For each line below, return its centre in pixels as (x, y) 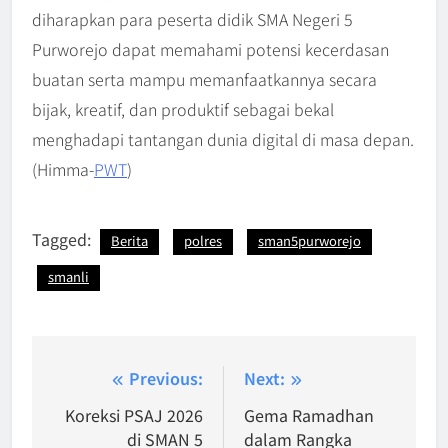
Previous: (166, 378)
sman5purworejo (309, 241)
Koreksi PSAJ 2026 (134, 415)
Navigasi (100, 383)
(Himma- (63, 169)
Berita (129, 241)
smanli (68, 277)
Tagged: (63, 239)
